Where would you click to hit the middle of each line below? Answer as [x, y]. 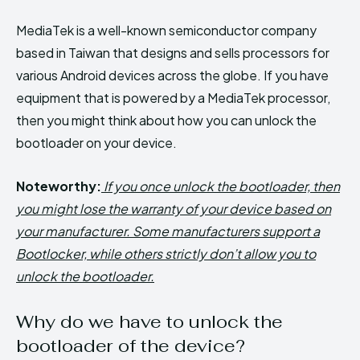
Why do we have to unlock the [149, 321]
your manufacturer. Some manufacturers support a [168, 231]
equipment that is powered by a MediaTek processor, [173, 97]
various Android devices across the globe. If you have [172, 75]
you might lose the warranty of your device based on [174, 208]
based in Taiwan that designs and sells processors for [173, 52]
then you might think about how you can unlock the [166, 120]
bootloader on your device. [96, 142]
